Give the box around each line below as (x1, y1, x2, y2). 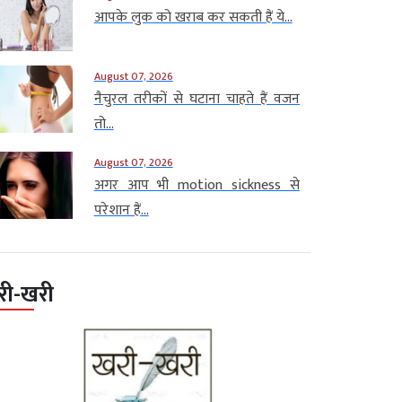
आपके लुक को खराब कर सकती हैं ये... (93, 4, 293, 30)
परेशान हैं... (93, 197, 149, 223)
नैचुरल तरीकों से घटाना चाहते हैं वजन (93, 86, 300, 111)
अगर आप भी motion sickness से (93, 172, 300, 197)
